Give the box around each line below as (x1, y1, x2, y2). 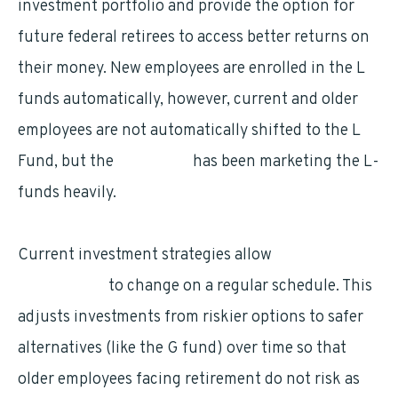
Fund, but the (18, 152, 116, 172)
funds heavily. (18, 183, 116, 203)
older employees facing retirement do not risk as (18, 370, 360, 390)
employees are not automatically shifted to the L (18, 121, 361, 141)
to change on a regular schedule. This (105, 276, 372, 297)
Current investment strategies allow (18, 245, 275, 266)
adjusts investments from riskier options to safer (18, 307, 363, 328)
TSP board (116, 152, 189, 172)
